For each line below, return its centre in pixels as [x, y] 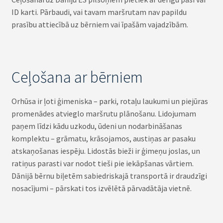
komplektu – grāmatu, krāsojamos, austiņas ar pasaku [103, 138]
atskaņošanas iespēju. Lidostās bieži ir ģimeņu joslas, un [106, 151]
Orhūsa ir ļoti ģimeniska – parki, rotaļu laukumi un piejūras [110, 101]
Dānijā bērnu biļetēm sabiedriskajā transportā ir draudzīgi [109, 175]
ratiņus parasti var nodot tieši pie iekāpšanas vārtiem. [102, 163]
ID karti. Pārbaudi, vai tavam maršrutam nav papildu [99, 12]
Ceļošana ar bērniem [77, 77]
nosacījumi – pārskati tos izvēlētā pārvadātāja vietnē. [101, 188]
